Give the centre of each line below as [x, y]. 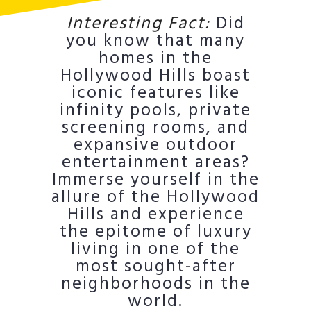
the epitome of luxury [155, 233]
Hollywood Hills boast [155, 76]
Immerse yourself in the [155, 180]
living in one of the [155, 250]
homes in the [155, 59]
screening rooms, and [155, 128]
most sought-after [155, 267]
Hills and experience [155, 215]
